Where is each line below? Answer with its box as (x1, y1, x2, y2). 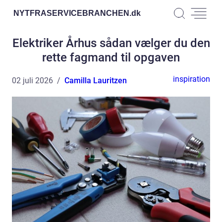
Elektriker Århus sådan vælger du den (12, 36, 210, 50)
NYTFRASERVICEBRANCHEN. (13, 8, 131, 17)
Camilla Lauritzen (64, 76, 127, 85)
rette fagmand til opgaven (42, 51, 180, 64)
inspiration (173, 74, 210, 84)
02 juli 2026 (12, 76, 53, 85)
